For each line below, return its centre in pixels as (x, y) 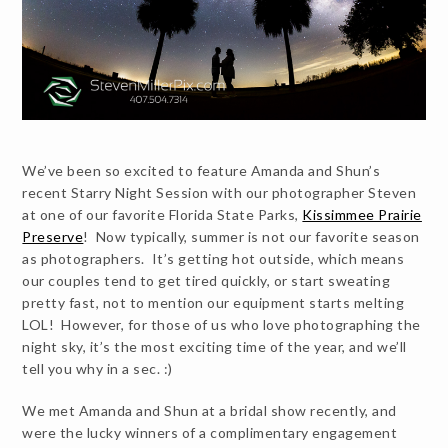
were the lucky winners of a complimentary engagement (210, 432)
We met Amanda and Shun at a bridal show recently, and (209, 410)
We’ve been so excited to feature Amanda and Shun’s (201, 170)
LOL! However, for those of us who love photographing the (221, 324)
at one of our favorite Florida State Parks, (162, 214)
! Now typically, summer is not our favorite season (251, 236)
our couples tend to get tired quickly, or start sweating (206, 280)
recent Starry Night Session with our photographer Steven (219, 192)
